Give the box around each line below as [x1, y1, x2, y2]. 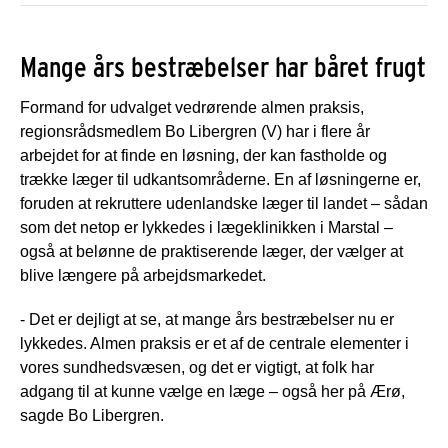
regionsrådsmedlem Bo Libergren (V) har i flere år [20, 122, 370, 140]
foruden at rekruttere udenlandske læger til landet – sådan [20, 194, 428, 212]
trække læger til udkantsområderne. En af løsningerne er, [20, 170, 421, 188]
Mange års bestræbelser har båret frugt [20, 49, 426, 84]
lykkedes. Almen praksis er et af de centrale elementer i [20, 334, 409, 352]
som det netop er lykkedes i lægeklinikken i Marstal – [20, 218, 393, 236]
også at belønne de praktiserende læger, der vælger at [20, 242, 403, 260]
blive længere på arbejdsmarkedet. [20, 266, 270, 284]
